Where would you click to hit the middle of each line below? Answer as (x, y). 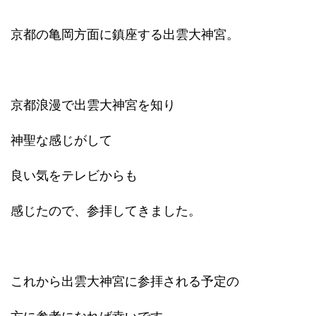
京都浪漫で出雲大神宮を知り (93, 105)
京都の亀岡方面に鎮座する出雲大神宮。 (125, 35)
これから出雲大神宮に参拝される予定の (125, 281)
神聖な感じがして (61, 140)
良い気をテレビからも (74, 176)
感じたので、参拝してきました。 (106, 211)
